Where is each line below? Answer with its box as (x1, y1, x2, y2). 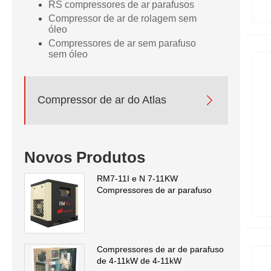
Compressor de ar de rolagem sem (48, 13, 197, 24)
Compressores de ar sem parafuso (48, 38, 196, 48)
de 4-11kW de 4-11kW (97, 256, 181, 266)
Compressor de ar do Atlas (38, 94, 166, 106)
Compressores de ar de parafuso (97, 244, 224, 255)
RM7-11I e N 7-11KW (97, 174, 178, 184)
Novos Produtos (24, 148, 145, 167)
